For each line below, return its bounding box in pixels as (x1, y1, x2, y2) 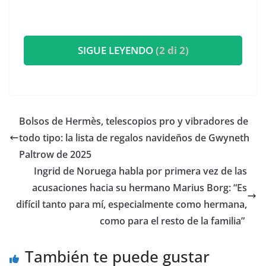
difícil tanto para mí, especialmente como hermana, (16, 198, 247, 211)
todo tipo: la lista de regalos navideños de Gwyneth (19, 131, 249, 145)
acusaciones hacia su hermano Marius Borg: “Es (32, 181, 247, 195)
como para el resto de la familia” (100, 214, 247, 228)
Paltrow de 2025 (19, 148, 94, 161)
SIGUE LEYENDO (77, 43, 156, 58)
